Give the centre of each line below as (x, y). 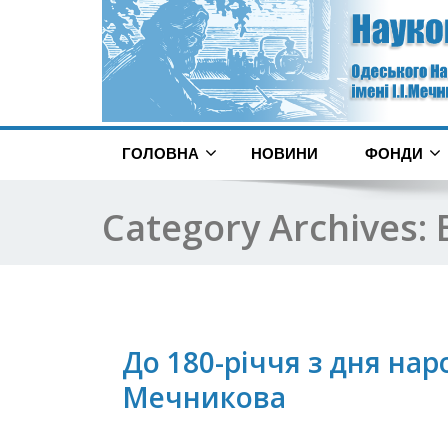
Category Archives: (269, 228)
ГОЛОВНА (160, 154)
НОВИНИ (284, 154)
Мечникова (204, 397)
